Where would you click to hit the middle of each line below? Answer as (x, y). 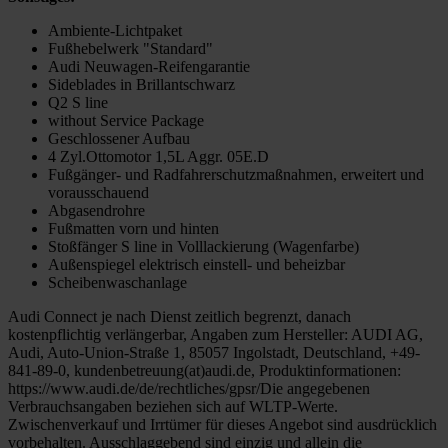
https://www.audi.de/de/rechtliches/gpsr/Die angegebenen (189, 389)
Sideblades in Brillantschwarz (141, 85)
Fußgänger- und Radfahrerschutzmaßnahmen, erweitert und (236, 175)
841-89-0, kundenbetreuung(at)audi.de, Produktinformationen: (204, 371)
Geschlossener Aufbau (119, 139)
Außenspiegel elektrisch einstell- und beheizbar (196, 265)
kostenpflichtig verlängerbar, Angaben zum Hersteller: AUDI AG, (215, 335)
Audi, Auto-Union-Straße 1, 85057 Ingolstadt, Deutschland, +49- (214, 353)
